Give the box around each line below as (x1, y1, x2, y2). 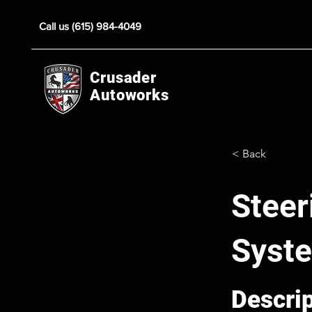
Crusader (90, 69, 157, 86)
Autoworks (90, 86, 169, 104)
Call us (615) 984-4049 (39, 20, 141, 32)
